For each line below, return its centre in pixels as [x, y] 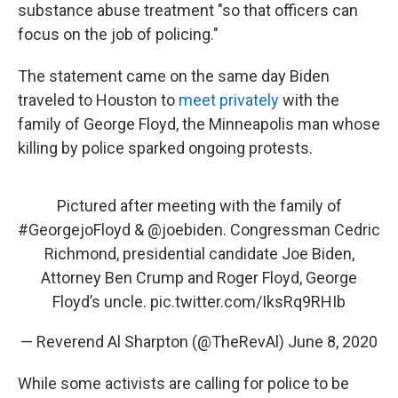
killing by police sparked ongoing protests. [165, 148]
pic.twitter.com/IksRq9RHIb [248, 302]
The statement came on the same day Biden [174, 76]
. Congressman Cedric [302, 230]
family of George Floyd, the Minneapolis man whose [199, 124]
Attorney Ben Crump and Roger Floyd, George [199, 278]
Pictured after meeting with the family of [199, 206]
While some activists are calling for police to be [183, 384]
